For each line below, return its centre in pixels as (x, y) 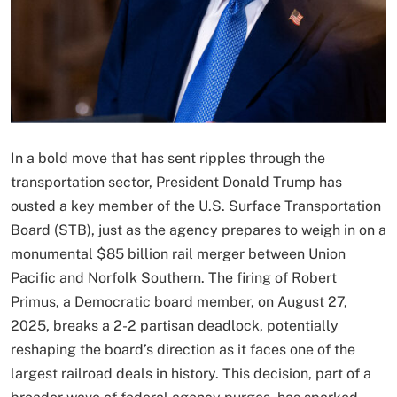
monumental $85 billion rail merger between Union (178, 254)
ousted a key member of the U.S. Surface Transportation (196, 206)
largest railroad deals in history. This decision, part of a (191, 374)
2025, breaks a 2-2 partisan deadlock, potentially (175, 326)
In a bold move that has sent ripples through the (168, 159)
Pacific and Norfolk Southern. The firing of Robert (174, 278)
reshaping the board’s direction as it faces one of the (183, 350)
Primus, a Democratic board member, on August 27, (179, 302)
